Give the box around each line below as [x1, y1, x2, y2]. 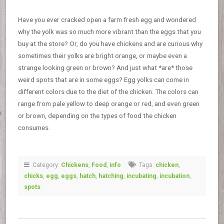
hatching [98, 172, 123, 179]
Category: [29, 161, 61, 168]
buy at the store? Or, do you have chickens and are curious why [18, 39, 202, 47]
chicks [24, 172, 43, 179]
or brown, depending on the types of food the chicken [18, 111, 176, 119]
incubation [159, 172, 189, 179]
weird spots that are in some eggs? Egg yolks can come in [18, 75, 189, 83]
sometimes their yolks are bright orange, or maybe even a [18, 51, 187, 59]
